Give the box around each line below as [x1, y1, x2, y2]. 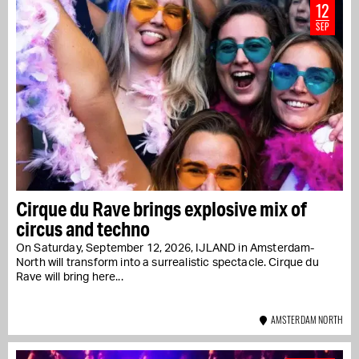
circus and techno [16, 216, 150, 241]
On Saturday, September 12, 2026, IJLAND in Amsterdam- [16, 242, 315, 254]
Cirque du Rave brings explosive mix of [16, 196, 307, 221]
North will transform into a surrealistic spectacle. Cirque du [16, 256, 319, 268]
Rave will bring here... [16, 271, 123, 283]
